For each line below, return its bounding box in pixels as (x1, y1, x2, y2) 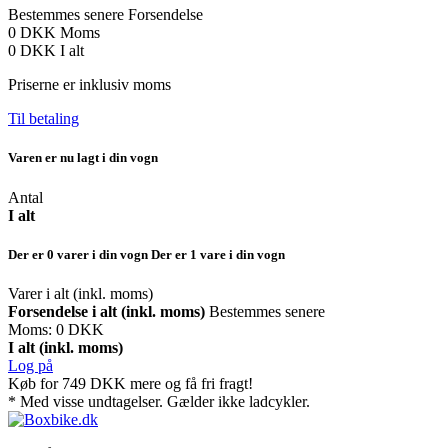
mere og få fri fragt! (126, 374, 253, 392)
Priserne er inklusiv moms (8, 76, 171, 94)
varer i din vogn (54, 246, 151, 262)
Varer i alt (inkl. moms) (8, 284, 153, 302)
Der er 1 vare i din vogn (151, 246, 285, 262)
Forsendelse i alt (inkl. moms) (8, 302, 209, 320)
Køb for (8, 374, 62, 392)
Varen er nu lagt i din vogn (8, 150, 158, 166)
